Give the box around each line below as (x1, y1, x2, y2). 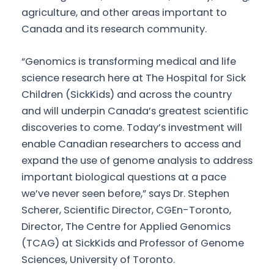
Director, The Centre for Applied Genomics (21, 219, 231, 234)
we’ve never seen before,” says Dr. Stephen (21, 186, 229, 201)
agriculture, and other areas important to (21, 5, 227, 20)
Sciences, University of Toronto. (21, 252, 175, 267)
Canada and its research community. (21, 21, 207, 36)
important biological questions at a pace (21, 169, 226, 184)
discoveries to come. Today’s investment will (21, 120, 242, 135)
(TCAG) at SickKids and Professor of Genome (21, 235, 244, 250)
